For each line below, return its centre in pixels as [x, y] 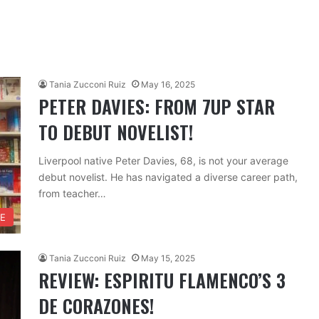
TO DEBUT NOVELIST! [116, 132]
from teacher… [72, 193]
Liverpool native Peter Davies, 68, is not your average [163, 161]
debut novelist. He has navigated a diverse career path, [168, 177]
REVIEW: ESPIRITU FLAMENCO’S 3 [162, 280]
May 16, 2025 [168, 84]
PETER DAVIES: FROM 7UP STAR [157, 106]
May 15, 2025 [168, 258]
